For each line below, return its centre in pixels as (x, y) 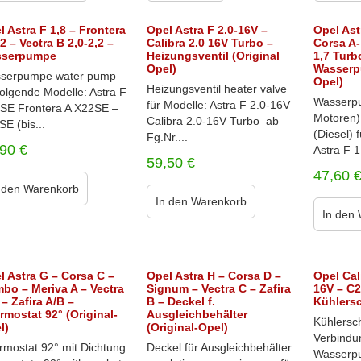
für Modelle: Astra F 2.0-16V (218, 105)
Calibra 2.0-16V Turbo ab (212, 121)
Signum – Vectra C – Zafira (218, 288)
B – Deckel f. (180, 301)
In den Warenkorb (201, 201)
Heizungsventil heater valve (216, 89)
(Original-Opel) (187, 327)
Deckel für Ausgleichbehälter (219, 347)
